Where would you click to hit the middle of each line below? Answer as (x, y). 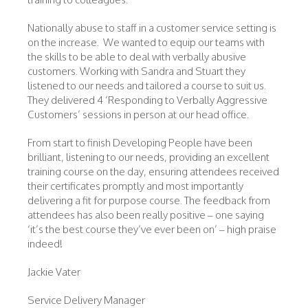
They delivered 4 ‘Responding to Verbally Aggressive (147, 100)
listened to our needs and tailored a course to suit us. (147, 86)
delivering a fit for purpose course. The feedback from (149, 200)
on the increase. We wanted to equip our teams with (146, 42)
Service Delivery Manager (86, 300)
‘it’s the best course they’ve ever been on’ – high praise (152, 229)
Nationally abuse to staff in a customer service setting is (152, 28)
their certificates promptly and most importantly (135, 186)
